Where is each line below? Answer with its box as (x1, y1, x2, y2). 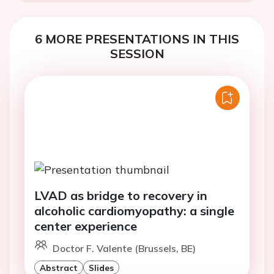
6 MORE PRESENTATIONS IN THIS (35, 31, 239, 46)
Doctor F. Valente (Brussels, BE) (53, 242, 196, 255)
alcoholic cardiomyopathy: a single (34, 203, 234, 219)
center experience (34, 218, 137, 234)
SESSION (109, 46, 165, 61)
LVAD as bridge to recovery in (34, 188, 207, 204)
